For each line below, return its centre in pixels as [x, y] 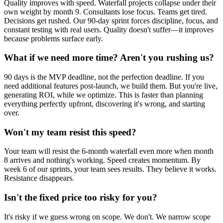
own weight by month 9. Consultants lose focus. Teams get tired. [106, 11]
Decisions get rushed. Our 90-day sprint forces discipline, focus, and [111, 20]
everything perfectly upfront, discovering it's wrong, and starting [105, 104]
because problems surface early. [54, 38]
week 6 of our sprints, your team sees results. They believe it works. [110, 169]
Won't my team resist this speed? [70, 132]
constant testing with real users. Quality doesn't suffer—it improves [109, 29]
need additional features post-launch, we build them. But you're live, [111, 86]
